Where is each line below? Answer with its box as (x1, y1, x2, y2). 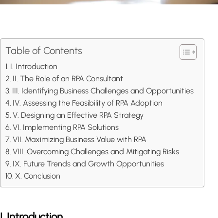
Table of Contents (5, 45, 82, 57)
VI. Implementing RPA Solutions (13, 123, 119, 132)
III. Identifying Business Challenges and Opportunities (12, 86, 194, 96)
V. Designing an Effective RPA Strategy (13, 110, 144, 120)
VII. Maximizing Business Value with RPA (13, 135, 147, 145)
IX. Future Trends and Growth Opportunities (13, 159, 164, 169)
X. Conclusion (15, 171, 61, 181)
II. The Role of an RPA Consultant (13, 74, 124, 84)
